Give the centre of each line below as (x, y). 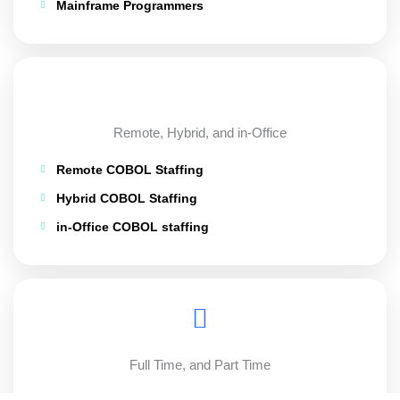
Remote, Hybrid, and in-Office (200, 132)
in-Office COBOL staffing (132, 227)
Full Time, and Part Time (200, 364)
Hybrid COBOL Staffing (126, 198)
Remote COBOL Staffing (129, 170)
